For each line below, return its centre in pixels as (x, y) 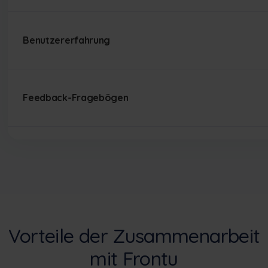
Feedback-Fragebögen (76, 98)
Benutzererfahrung (66, 40)
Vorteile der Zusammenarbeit (134, 235)
